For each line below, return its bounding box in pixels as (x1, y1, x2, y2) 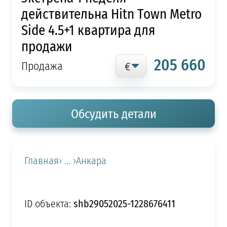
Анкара (75, 153, 106, 168)
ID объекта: (24, 196, 73, 211)
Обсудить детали (70, 105, 157, 123)
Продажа (21, 57, 63, 74)
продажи (21, 35, 72, 56)
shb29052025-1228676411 (73, 196, 175, 211)
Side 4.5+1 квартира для (21, 19, 155, 40)
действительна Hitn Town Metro (21, 3, 202, 23)
